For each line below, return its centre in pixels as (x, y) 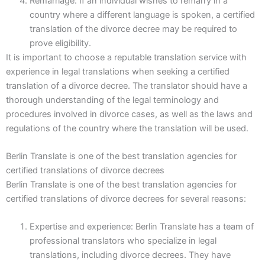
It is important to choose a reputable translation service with (126, 57)
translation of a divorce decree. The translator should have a (127, 85)
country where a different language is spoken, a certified (142, 14)
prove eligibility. (60, 43)
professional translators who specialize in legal (123, 241)
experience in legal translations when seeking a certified (118, 71)
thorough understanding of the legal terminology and (112, 100)
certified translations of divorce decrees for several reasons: (126, 199)
